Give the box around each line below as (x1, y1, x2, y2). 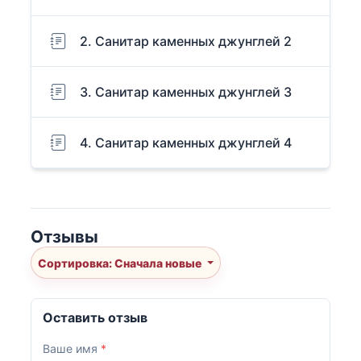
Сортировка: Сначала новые (114, 255, 204, 270)
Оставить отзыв (43, 309, 148, 326)
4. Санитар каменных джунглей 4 (80, 135, 292, 151)
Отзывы (31, 226, 98, 247)
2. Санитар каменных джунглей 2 (80, 33, 292, 50)
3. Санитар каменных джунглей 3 (80, 84, 292, 101)
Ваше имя (43, 342, 102, 356)
